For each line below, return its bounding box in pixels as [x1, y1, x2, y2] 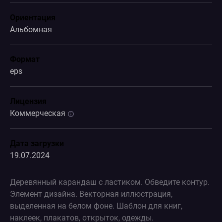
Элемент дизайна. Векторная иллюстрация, [9, 189, 172, 199]
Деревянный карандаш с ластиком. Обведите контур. [9, 177, 210, 187]
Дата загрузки [9, 139, 64, 149]
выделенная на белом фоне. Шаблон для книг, [9, 201, 182, 211]
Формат [9, 55, 40, 64]
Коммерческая [9, 109, 67, 118]
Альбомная [9, 24, 52, 34]
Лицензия [9, 97, 47, 107]
